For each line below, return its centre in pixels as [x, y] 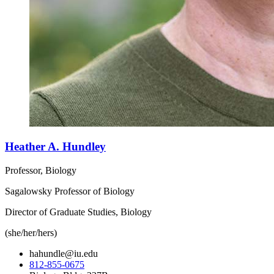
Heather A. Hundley [55, 147]
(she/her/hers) [31, 232]
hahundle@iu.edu [64, 253]
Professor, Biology [41, 170]
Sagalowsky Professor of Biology [70, 191]
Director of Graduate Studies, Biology [78, 212]
